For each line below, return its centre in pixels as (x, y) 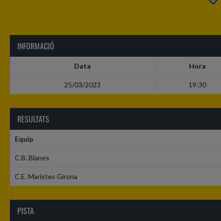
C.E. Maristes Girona (46, 177)
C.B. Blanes (32, 158)
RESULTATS (33, 119)
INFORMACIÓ (36, 46)
